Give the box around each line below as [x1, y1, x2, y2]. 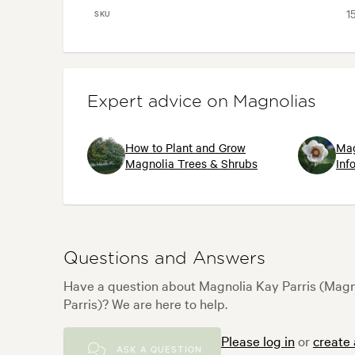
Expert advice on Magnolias [87, 94, 316, 111]
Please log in [220, 330, 295, 349]
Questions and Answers [63, 249, 265, 267]
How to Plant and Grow [125, 139, 246, 155]
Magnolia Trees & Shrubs [125, 155, 258, 171]
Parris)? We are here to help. [63, 293, 227, 312]
